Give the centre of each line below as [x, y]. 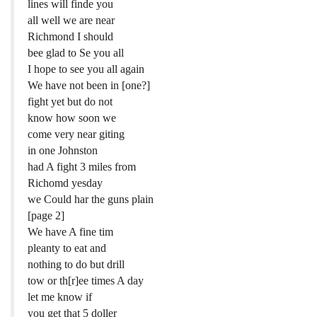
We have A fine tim [71, 231]
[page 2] [46, 215]
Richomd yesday [65, 183]
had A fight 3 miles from [82, 166]
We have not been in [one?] [89, 85]
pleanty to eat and [67, 248]
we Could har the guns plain [91, 199]
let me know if [60, 296]
